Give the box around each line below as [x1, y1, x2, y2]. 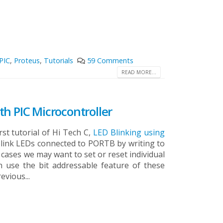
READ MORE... [121, 68, 156, 76]
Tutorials [43, 56, 73, 65]
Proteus [13, 56, 40, 65]
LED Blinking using [93, 127, 165, 138]
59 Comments [87, 56, 133, 65]
